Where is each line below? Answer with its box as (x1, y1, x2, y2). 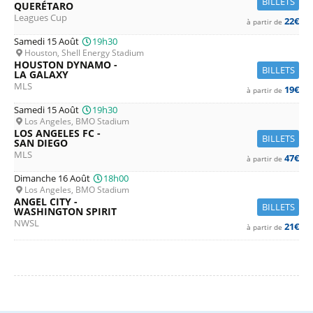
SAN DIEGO (14, 136, 68, 150)
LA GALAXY (14, 68, 68, 81)
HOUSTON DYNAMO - (14, 58, 117, 71)
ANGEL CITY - (14, 195, 78, 208)
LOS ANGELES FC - (14, 126, 101, 140)
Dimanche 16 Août (14, 172, 92, 184)
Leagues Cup (14, 11, 67, 24)
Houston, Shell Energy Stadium (24, 48, 144, 58)
